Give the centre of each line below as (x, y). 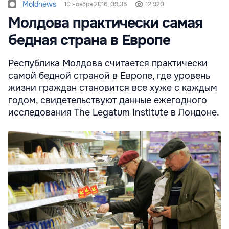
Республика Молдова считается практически (108, 64)
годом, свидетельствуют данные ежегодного (108, 100)
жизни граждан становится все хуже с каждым (113, 88)
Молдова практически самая (105, 23)
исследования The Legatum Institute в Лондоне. (114, 113)
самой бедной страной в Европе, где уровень (109, 76)
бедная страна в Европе (89, 41)
